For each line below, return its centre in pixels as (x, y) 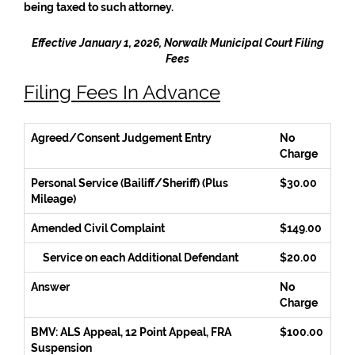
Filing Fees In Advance (122, 92)
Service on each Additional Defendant (141, 258)
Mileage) (53, 199)
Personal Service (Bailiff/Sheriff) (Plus (130, 183)
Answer (50, 287)
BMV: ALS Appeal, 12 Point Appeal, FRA (131, 332)
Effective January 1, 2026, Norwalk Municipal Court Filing (177, 43)
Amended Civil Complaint (98, 228)
